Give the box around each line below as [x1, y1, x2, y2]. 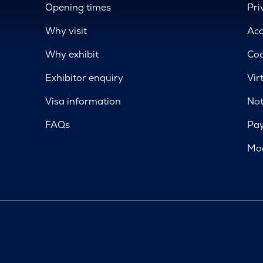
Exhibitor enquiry [45, 72, 124, 84]
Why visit [45, 25, 87, 37]
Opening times [45, 1, 112, 14]
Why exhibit [45, 48, 99, 60]
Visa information [45, 95, 122, 107]
